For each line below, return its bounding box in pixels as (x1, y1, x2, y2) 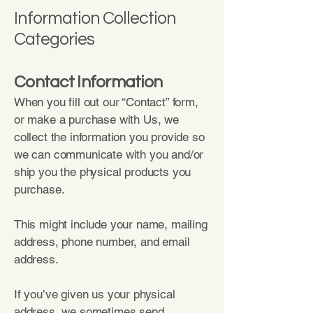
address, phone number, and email (14, 235, 190, 249)
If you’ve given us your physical (14, 287, 175, 301)
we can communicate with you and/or (14, 147, 204, 161)
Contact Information (14, 73, 163, 91)
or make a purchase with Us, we (14, 112, 179, 126)
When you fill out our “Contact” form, (14, 95, 198, 109)
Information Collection (14, 9, 176, 27)
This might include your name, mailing (14, 217, 208, 231)
